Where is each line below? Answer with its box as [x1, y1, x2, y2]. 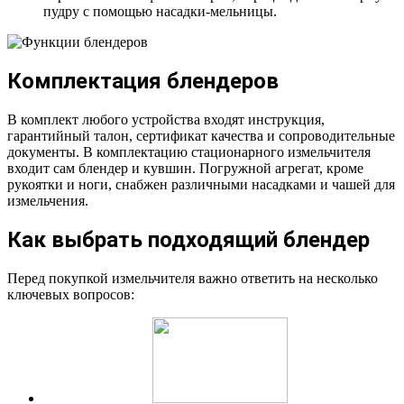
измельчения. [7, 192, 88, 208]
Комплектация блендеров [7, 68, 279, 94]
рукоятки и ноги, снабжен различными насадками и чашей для [7, 176, 395, 192]
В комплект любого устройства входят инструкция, [7, 111, 325, 127]
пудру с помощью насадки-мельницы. [43, 3, 277, 19]
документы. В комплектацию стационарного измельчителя [7, 143, 371, 160]
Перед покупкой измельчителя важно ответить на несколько [7, 270, 378, 286]
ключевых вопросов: [7, 286, 134, 302]
